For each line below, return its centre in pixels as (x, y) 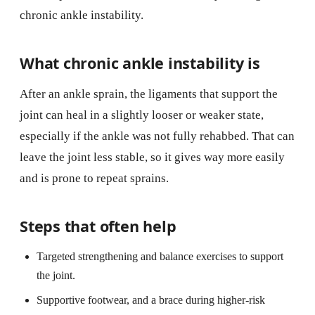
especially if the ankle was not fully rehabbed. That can (157, 136)
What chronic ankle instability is (140, 63)
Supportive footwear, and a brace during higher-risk (151, 300)
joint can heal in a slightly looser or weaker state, (142, 115)
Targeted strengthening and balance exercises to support (160, 256)
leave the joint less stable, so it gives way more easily (152, 157)
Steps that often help (98, 226)
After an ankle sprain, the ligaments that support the (149, 94)
